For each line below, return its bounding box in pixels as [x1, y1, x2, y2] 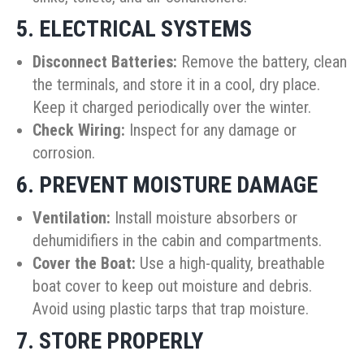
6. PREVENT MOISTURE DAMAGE [16, 171, 318, 199]
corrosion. [32, 143, 95, 163]
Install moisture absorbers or [110, 208, 297, 228]
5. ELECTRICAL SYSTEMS [16, 15, 252, 43]
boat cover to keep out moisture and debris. [32, 276, 312, 297]
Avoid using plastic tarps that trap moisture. [32, 299, 309, 319]
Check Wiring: [32, 120, 125, 141]
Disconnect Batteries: [32, 52, 177, 72]
